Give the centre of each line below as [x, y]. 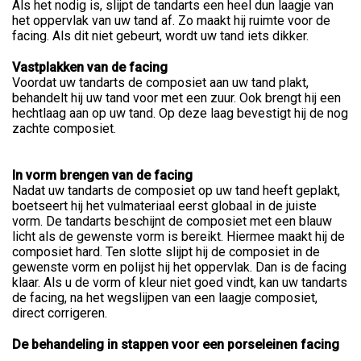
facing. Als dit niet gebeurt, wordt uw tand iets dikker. [160, 36]
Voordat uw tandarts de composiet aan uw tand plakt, [160, 83]
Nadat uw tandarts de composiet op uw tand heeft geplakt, [176, 191]
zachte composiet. [64, 129]
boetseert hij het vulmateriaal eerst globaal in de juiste [164, 206]
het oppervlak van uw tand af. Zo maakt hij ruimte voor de [171, 21]
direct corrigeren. [60, 313]
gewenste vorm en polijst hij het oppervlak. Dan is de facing [179, 267]
